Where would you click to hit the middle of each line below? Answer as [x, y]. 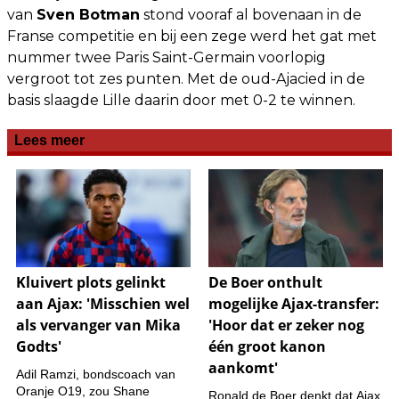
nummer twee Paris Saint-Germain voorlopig [167, 57]
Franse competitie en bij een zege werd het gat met [192, 36]
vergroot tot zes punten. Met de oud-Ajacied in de [186, 78]
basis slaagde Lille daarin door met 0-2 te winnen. [181, 100]
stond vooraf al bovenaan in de [251, 14]
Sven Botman [88, 14]
